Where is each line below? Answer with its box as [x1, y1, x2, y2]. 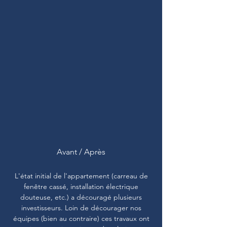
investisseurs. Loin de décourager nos [21, 203, 141, 212]
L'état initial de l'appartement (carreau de [14, 171, 148, 180]
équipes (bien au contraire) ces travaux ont [13, 214, 149, 223]
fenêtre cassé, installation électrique [24, 182, 138, 191]
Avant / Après [56, 147, 105, 157]
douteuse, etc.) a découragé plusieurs [20, 193, 142, 202]
